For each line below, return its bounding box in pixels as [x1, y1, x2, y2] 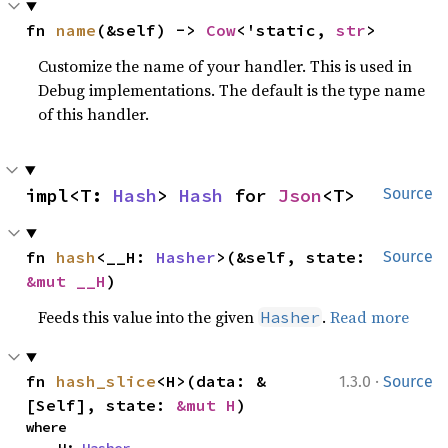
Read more [330, 306, 410, 328]
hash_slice [56, 371, 157, 391]
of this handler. [38, 103, 150, 125]
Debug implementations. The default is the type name [38, 79, 426, 101]
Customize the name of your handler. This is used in [38, 55, 413, 77]
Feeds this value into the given [38, 306, 259, 328]
